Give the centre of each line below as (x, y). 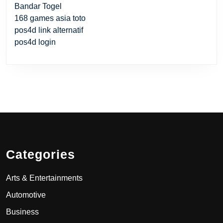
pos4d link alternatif (49, 30)
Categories (41, 154)
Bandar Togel (38, 6)
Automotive (26, 195)
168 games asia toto (50, 18)
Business (22, 212)
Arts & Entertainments (44, 178)
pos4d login (35, 42)
